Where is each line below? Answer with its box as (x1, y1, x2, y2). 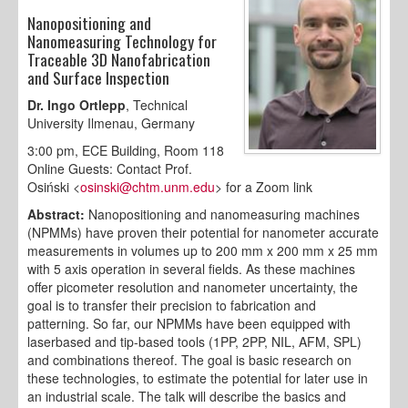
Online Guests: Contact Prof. (27, 159, 192, 178)
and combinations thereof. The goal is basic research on (27, 351, 352, 370)
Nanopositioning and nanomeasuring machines (85, 205, 360, 224)
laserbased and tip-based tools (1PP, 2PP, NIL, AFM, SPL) (27, 332, 362, 352)
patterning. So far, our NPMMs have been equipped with (27, 314, 351, 333)
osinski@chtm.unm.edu (80, 178, 215, 197)
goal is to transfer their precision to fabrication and (27, 296, 316, 315)
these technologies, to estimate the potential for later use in (27, 369, 368, 388)
